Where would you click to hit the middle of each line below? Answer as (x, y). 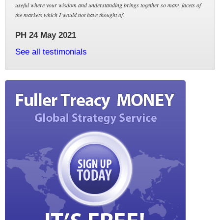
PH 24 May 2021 (46, 35)
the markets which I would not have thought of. (70, 14)
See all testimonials (51, 52)
